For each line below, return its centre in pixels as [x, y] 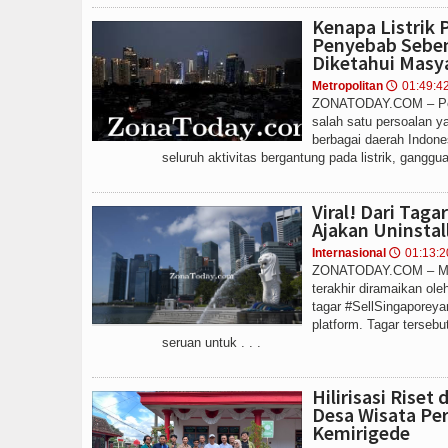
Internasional [349, 253]
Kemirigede [361, 432]
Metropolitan [347, 86]
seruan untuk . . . [211, 342]
